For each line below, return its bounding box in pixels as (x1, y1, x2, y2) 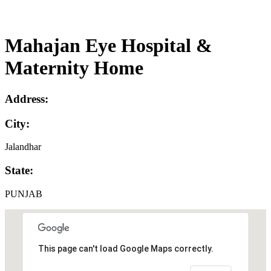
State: (5, 164, 33, 177)
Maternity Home (5, 57, 143, 79)
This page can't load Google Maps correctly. (38, 244, 214, 254)
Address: (5, 92, 48, 105)
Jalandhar (5, 142, 41, 152)
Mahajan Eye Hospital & (5, 34, 212, 57)
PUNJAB (5, 188, 42, 199)
